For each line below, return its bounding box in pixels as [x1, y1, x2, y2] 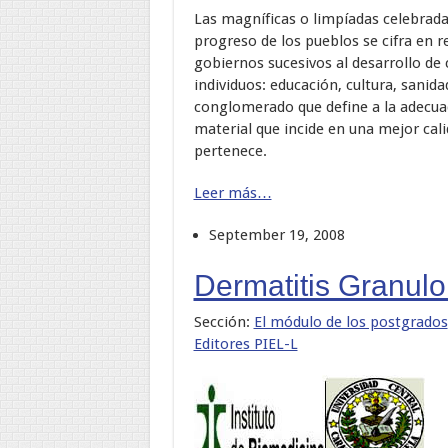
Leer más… [193, 183, 272, 202]
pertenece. [193, 141, 267, 160]
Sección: [193, 312, 254, 331]
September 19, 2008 [208, 225, 345, 244]
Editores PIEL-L [193, 334, 298, 353]
